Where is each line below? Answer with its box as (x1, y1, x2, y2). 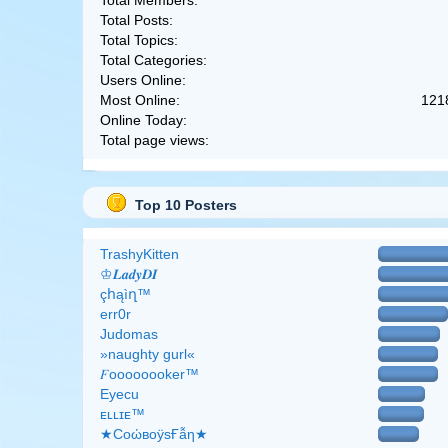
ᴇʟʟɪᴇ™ (99, 406, 145, 422)
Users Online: (99, 72, 186, 88)
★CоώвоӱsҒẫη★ (99, 426, 208, 442)
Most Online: (99, 92, 180, 108)
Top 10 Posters (135, 197, 237, 213)
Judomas (99, 326, 158, 342)
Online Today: (99, 112, 187, 128)
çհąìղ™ (99, 286, 151, 302)
